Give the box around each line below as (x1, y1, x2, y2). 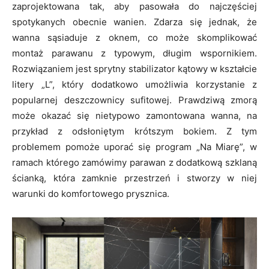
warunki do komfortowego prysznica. (12, 188, 169, 200)
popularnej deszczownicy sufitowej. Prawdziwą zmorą (12, 94, 257, 106)
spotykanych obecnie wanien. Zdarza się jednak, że (12, 16, 257, 28)
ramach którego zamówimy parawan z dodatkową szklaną (12, 157, 257, 169)
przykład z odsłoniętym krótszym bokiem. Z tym (12, 125, 257, 138)
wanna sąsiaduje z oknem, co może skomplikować (12, 32, 257, 44)
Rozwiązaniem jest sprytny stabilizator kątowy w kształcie (12, 63, 257, 75)
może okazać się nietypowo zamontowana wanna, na (12, 110, 257, 122)
